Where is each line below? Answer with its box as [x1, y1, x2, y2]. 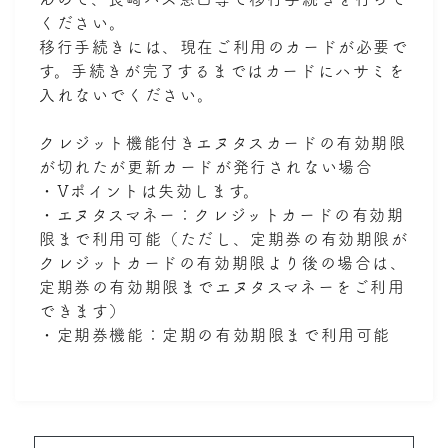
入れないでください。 [39, 87, 215, 103]
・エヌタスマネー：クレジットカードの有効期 [39, 207, 405, 223]
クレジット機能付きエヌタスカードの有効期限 [39, 135, 407, 151]
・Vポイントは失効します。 [39, 183, 261, 199]
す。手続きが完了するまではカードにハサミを [39, 63, 406, 79]
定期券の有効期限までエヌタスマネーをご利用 [39, 279, 406, 295]
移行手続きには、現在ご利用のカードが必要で [39, 39, 409, 55]
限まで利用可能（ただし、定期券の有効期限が [39, 231, 409, 247]
